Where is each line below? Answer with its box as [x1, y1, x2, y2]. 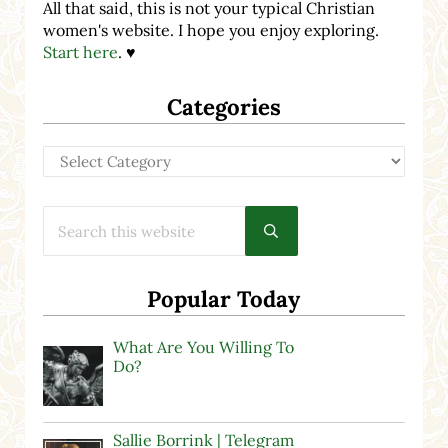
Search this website [41, 204, 167, 223]
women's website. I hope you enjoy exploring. [42, 20, 379, 41]
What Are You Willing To [112, 337, 294, 358]
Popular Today [147, 285, 301, 314]
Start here [42, 42, 118, 63]
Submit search [269, 227, 361, 246]
